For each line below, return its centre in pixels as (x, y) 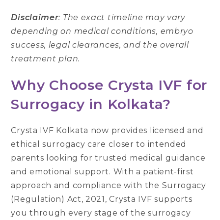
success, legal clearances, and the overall (100, 45)
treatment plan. (45, 59)
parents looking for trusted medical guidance (108, 158)
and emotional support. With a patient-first (102, 172)
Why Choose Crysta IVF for (109, 85)
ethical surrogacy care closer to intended (99, 144)
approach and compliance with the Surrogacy (109, 186)
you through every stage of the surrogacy (101, 213)
